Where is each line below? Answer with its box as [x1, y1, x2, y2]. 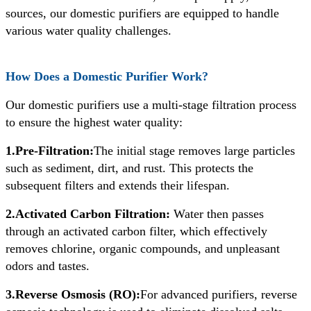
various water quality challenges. [6, 24, 171, 38]
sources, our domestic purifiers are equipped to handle [6, 6, 279, 21]
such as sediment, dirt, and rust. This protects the [6, 160, 253, 175]
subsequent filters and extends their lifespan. [6, 178, 230, 192]
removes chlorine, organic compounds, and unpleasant [6, 241, 280, 255]
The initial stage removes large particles [94, 143, 295, 158]
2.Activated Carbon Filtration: [6, 206, 170, 221]
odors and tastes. [6, 258, 90, 273]
